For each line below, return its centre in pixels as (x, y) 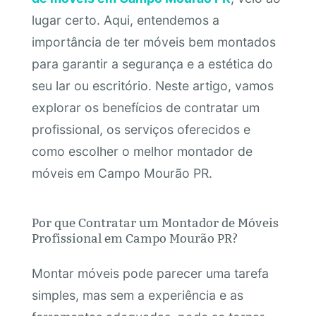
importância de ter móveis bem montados (153, 42)
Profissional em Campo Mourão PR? (134, 238)
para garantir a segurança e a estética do (152, 64)
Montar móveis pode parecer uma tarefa (150, 274)
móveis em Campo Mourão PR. (122, 174)
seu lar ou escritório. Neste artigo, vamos (152, 86)
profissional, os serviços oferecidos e (141, 130)
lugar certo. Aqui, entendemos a (125, 20)
